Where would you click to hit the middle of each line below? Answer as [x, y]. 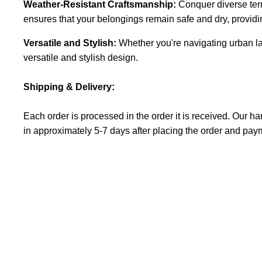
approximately [63, 130]
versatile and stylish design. [81, 57]
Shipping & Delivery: [70, 87]
